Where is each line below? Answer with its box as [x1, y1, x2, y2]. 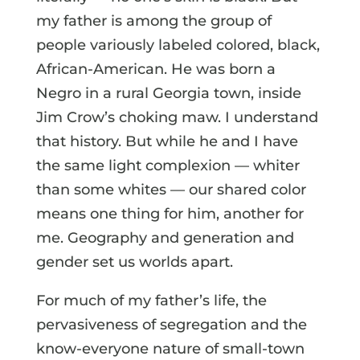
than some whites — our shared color [35, 180, 306, 198]
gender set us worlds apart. [35, 252, 233, 271]
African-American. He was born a [35, 59, 276, 78]
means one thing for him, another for [35, 204, 304, 223]
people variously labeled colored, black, [35, 35, 320, 54]
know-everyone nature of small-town [35, 339, 305, 358]
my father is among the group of [35, 11, 272, 30]
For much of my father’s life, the [35, 291, 267, 309]
